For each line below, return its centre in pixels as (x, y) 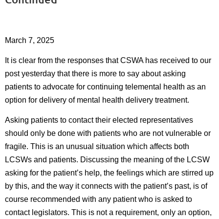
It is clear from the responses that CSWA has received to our (108, 61)
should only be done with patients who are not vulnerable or (108, 133)
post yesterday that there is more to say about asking (95, 74)
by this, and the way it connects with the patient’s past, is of (106, 186)
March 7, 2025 (30, 41)
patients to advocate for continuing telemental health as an (105, 87)
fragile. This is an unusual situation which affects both (97, 147)
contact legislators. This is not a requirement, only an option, (108, 213)
